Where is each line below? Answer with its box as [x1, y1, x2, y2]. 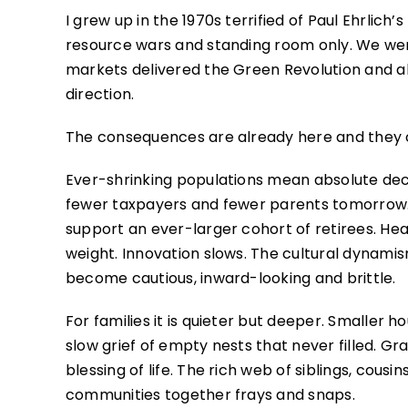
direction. [65, 83, 135, 105]
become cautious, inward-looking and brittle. [65, 267, 396, 289]
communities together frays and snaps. [65, 383, 355, 405]
